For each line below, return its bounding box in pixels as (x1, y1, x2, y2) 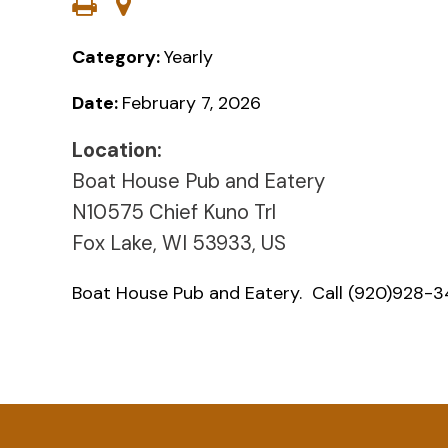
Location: (72, 136, 162, 163)
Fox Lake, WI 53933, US (72, 229, 286, 256)
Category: (72, 44, 164, 69)
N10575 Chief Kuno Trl (72, 198, 276, 225)
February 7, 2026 (122, 90, 261, 115)
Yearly (164, 44, 213, 69)
